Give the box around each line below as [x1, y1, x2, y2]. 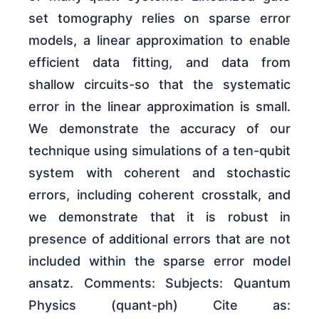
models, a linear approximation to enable [28, 33, 291, 48]
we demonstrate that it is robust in [28, 209, 291, 225]
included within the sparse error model [28, 253, 291, 269]
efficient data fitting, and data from [28, 55, 291, 70]
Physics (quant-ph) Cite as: [28, 298, 291, 313]
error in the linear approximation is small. [28, 99, 291, 115]
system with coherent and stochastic [28, 165, 291, 181]
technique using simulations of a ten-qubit [28, 143, 291, 159]
